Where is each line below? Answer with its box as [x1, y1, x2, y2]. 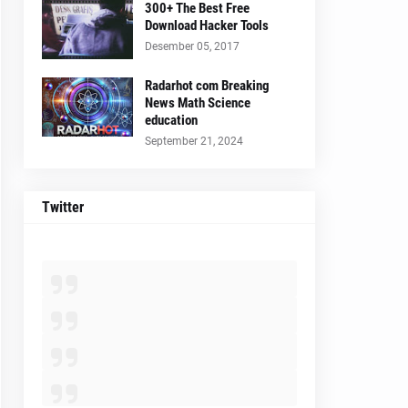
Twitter [42, 199, 84, 216]
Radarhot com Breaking [145, 77, 270, 94]
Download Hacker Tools [145, 17, 269, 34]
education [145, 112, 198, 128]
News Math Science [145, 95, 250, 111]
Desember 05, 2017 [145, 40, 240, 53]
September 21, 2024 [145, 135, 243, 148]
